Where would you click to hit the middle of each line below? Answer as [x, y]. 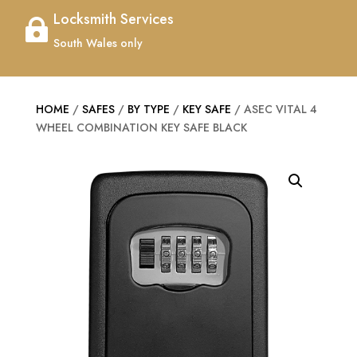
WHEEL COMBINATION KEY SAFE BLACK [141, 128]
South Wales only [98, 43]
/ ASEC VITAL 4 [274, 110]
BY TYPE [148, 110]
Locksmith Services [114, 20]
